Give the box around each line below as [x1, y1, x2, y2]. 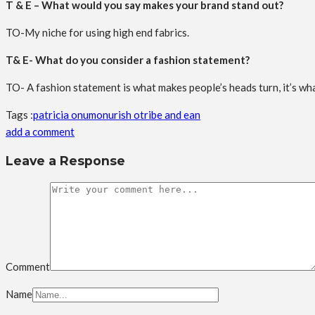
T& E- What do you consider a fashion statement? [6, 53, 250, 66]
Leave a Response [6, 153, 125, 168]
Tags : [6, 108, 33, 121]
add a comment [6, 125, 75, 138]
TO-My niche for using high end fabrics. [6, 26, 189, 39]
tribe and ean [140, 108, 200, 121]
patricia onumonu [33, 108, 114, 121]
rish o [114, 108, 140, 121]
